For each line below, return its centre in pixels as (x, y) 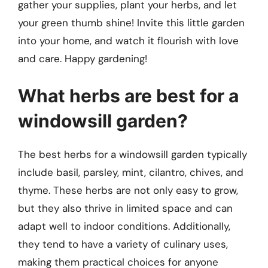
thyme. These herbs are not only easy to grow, (128, 190)
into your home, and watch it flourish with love (128, 41)
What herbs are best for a (128, 95)
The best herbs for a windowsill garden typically (133, 154)
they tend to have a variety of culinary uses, (123, 244)
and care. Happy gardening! (83, 59)
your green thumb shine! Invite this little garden (131, 23)
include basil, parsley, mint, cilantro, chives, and (131, 172)
